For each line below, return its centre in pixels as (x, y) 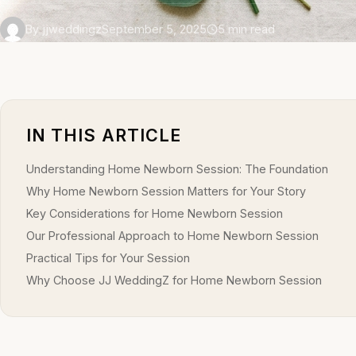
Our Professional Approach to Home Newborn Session (172, 235)
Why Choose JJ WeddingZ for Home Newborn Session (174, 280)
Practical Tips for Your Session (108, 257)
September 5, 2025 (154, 29)
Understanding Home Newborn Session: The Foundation (177, 168)
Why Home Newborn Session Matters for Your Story (166, 191)
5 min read (246, 29)
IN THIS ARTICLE (104, 135)
